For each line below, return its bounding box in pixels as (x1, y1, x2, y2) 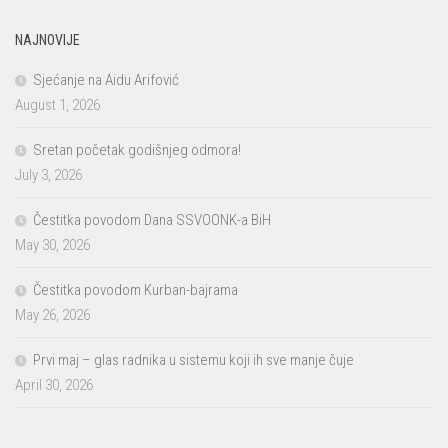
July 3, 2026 (15, 166, 82, 185)
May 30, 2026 (15, 236, 90, 255)
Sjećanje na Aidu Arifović (33, 71, 179, 90)
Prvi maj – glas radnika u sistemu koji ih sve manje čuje (33, 351, 354, 370)
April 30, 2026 (15, 376, 93, 395)
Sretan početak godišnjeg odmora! (33, 141, 241, 160)
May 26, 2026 (15, 306, 90, 325)
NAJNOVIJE (15, 32, 80, 49)
